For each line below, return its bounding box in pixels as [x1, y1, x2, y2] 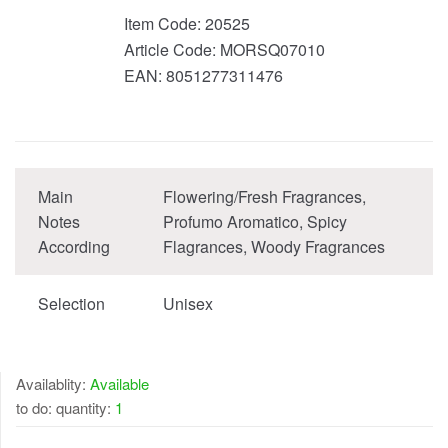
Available [90, 373, 149, 395]
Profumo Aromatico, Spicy [162, 210, 347, 234]
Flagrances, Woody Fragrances [162, 235, 385, 259]
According [37, 235, 110, 259]
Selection [37, 292, 105, 316]
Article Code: [123, 38, 220, 62]
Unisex [162, 292, 213, 316]
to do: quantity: [16, 397, 115, 419]
